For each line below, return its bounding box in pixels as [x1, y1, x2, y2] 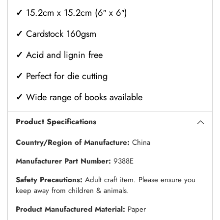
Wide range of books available [23, 90, 145, 104]
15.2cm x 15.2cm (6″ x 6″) [23, 6, 127, 20]
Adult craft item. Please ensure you [85, 174, 195, 185]
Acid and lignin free [26, 48, 103, 62]
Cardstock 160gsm [26, 27, 96, 41]
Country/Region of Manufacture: [16, 137, 132, 148]
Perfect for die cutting [23, 69, 108, 83]
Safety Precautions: [16, 174, 85, 185]
